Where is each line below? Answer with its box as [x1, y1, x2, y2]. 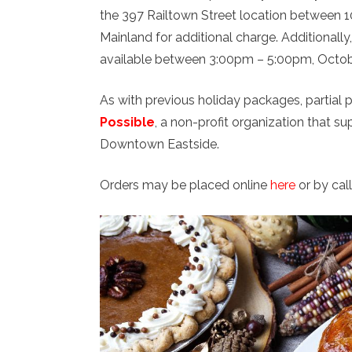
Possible [100, 115, 155, 130]
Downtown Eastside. [100, 137, 219, 152]
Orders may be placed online [100, 178, 270, 193]
